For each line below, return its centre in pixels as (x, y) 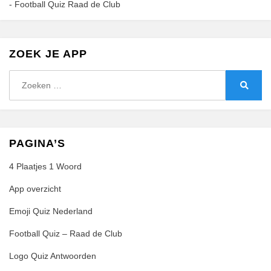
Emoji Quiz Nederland (51, 211)
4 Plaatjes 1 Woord (45, 166)
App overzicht (35, 189)
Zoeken (23, 76)
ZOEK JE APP (48, 54)
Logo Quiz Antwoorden (53, 256)
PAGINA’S (37, 143)
